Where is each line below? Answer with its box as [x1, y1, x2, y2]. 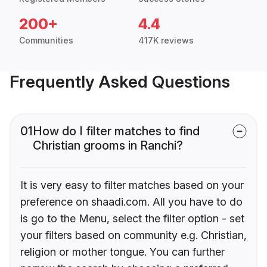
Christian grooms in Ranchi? [33, 138, 183, 153]
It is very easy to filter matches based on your [20, 179, 244, 192]
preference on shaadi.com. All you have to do [20, 195, 243, 209]
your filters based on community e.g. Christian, [20, 229, 247, 242]
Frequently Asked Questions [10, 72, 230, 92]
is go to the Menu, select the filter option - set [20, 212, 244, 225]
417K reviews [138, 35, 194, 46]
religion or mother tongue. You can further [20, 246, 225, 259]
